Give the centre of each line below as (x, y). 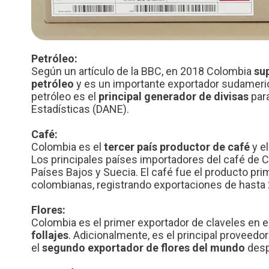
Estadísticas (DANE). (80, 109)
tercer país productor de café (177, 147)
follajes (50, 235)
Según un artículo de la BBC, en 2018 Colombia (143, 71)
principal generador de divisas (174, 97)
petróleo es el (65, 97)
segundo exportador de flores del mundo (144, 248)
